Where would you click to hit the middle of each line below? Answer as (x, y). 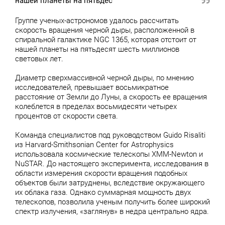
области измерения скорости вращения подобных (101, 173)
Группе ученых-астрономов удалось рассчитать (97, 21)
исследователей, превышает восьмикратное (92, 87)
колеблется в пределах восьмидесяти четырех (96, 106)
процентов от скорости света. (67, 116)
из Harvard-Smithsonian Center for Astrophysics (94, 145)
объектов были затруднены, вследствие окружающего (110, 183)
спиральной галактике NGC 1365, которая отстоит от (106, 40)
